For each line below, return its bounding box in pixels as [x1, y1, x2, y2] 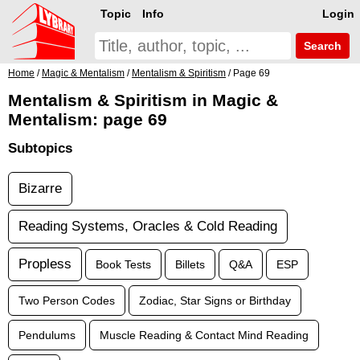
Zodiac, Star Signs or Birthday [139, 294, 291, 307]
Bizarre [18, 181, 62, 196]
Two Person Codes [18, 294, 115, 307]
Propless [18, 256, 72, 272]
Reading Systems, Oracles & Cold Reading [18, 219, 277, 234]
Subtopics [8, 141, 72, 157]
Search [301, 39, 342, 52]
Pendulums [18, 329, 76, 342]
